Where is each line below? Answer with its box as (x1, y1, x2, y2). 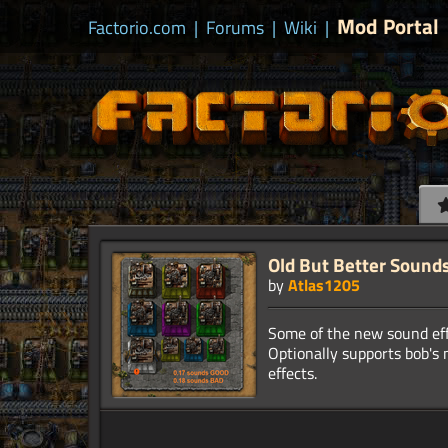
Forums (206, 14, 264, 41)
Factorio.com (88, 14, 186, 41)
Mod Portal (337, 10, 439, 42)
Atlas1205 (288, 273, 360, 298)
